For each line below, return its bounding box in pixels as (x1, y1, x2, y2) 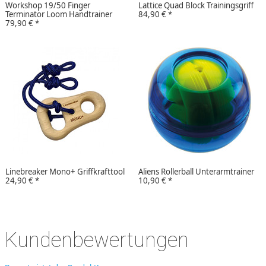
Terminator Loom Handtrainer (5, 8, 112, 20)
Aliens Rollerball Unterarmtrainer (138, 166, 254, 177)
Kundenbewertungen (5, 228, 189, 252)
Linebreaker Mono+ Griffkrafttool (5, 166, 125, 177)
